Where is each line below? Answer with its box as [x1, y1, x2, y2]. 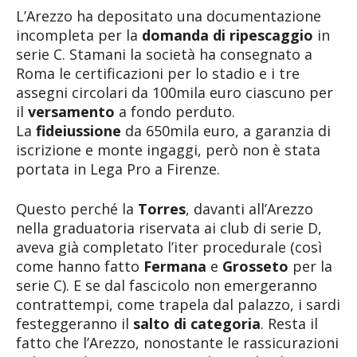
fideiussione [36, 120, 121, 140]
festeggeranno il [16, 313, 133, 333]
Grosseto [222, 256, 288, 276]
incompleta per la [16, 25, 142, 45]
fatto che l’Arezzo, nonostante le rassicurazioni [16, 332, 339, 352]
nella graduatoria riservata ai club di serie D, [16, 218, 322, 237]
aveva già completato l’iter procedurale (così [16, 237, 322, 257]
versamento [28, 101, 115, 121]
